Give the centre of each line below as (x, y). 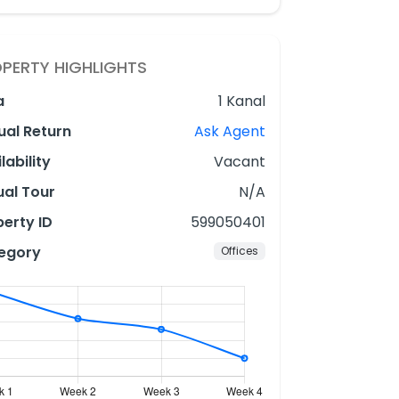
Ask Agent (230, 131)
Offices (240, 251)
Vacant (240, 162)
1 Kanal (242, 101)
